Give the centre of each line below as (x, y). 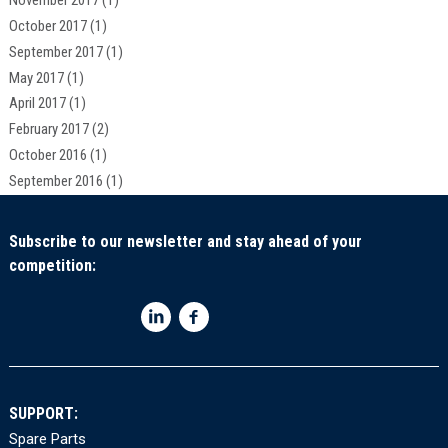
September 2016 (55, 180)
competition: (52, 265)
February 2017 (48, 129)
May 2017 (36, 77)
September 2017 (55, 51)
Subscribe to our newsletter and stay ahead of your (185, 241)
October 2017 (47, 26)
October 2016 (47, 154)
